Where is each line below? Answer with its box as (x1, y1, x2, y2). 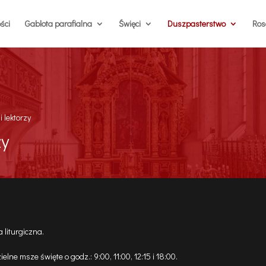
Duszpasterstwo (167, 18, 226, 29)
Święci (118, 18, 141, 29)
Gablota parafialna (24, 18, 92, 29)
